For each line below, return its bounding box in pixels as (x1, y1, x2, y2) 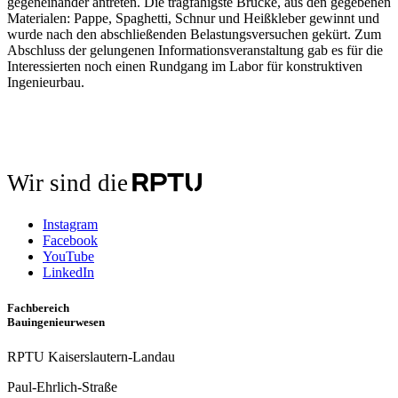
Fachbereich (7, 300, 69, 314)
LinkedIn (43, 265, 94, 281)
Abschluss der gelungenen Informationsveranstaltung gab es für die (7, 43, 383, 59)
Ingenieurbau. (7, 75, 84, 91)
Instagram (43, 217, 98, 233)
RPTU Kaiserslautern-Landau (7, 348, 175, 364)
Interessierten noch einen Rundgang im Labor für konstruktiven (7, 59, 362, 75)
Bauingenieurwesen (7, 314, 105, 329)
